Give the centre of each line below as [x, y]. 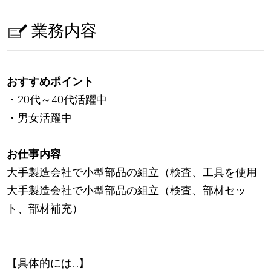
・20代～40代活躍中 [57, 100]
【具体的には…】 [48, 263]
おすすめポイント [51, 82]
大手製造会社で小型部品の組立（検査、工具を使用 [132, 172]
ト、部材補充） [45, 209]
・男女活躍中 [40, 118]
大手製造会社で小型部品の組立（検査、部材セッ [127, 191]
